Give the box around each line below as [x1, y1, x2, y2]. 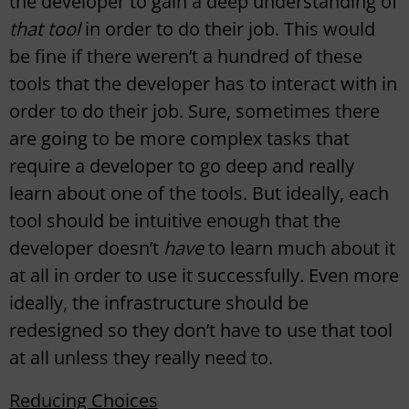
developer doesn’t [9, 236, 163, 261]
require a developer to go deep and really [9, 153, 354, 179]
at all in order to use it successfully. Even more [9, 263, 399, 288]
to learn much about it [208, 236, 395, 261]
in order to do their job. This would [80, 16, 375, 42]
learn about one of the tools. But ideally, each [9, 181, 389, 206]
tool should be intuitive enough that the [9, 208, 341, 234]
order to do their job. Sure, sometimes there [9, 99, 380, 124]
